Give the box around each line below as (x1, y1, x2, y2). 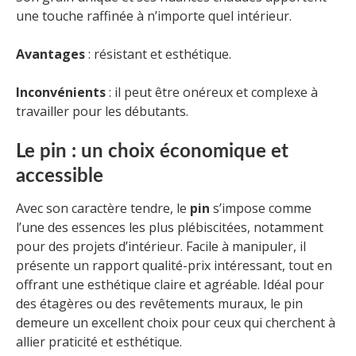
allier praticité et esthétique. (16, 332, 182, 350)
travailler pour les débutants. (16, 102, 188, 120)
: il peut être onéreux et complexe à (106, 83, 318, 101)
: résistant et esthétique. (85, 44, 231, 63)
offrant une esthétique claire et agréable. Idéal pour (16, 275, 324, 293)
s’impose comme (210, 199, 311, 217)
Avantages (16, 44, 85, 63)
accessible (16, 166, 103, 186)
